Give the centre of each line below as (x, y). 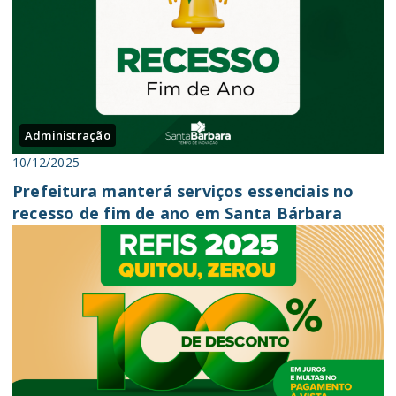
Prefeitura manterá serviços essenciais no (183, 191)
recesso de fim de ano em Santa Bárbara (177, 213)
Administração (68, 135)
